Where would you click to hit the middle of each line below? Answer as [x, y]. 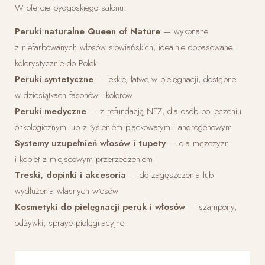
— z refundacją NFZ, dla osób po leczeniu [164, 112]
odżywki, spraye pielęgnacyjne [70, 223]
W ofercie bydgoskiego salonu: [71, 8]
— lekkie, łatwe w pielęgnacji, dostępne [165, 80]
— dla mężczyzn [197, 143]
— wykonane [184, 32]
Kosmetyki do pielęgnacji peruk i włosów [100, 207]
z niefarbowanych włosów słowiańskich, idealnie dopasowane [124, 48]
